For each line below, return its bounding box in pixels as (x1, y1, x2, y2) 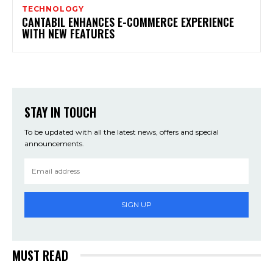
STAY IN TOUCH (24, 102, 96, 121)
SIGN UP (121, 200, 152, 210)
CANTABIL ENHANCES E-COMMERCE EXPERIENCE (22, 13, 234, 30)
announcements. (24, 138, 84, 148)
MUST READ (12, 246, 68, 264)
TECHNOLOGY (22, 4, 84, 13)
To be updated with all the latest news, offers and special (24, 127, 219, 136)
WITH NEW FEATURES (22, 25, 115, 41)
